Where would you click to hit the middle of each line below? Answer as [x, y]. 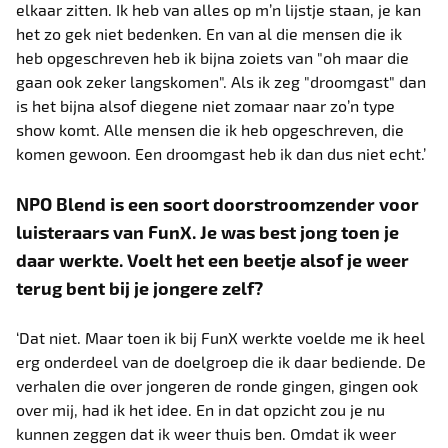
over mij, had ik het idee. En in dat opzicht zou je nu [201, 409]
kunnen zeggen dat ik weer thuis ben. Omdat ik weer [206, 433]
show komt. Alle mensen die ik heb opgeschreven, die [210, 129]
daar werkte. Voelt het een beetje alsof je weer [213, 259]
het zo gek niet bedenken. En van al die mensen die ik [209, 33]
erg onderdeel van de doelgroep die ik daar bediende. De [221, 361]
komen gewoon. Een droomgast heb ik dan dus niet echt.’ [221, 153]
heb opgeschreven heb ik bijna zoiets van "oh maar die [213, 57]
